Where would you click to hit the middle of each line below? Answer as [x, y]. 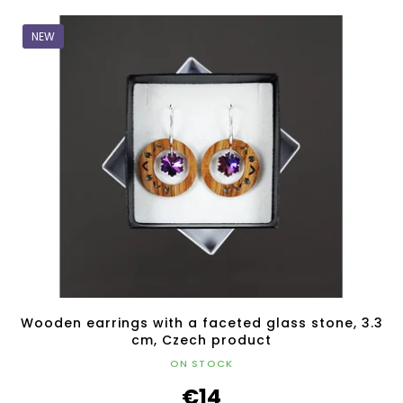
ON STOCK [201, 364]
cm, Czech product [201, 340]
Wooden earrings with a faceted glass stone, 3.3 [201, 323]
